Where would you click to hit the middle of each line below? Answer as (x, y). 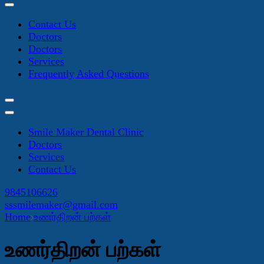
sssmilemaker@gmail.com (61, 204)
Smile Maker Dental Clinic (86, 132)
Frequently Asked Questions (89, 74)
